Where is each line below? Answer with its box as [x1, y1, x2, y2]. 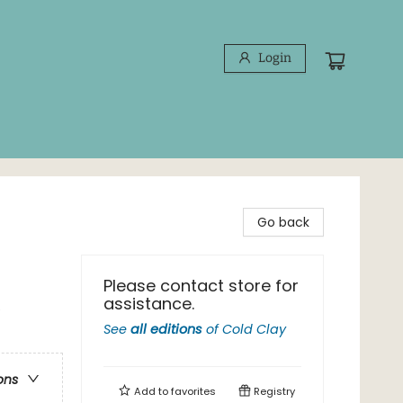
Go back [257, 213, 309, 231]
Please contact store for [103, 274, 299, 297]
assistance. [103, 292, 194, 315]
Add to [131, 384, 171, 399]
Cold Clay [222, 320, 286, 338]
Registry [251, 384, 295, 399]
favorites [171, 384, 216, 399]
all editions [130, 320, 202, 338]
